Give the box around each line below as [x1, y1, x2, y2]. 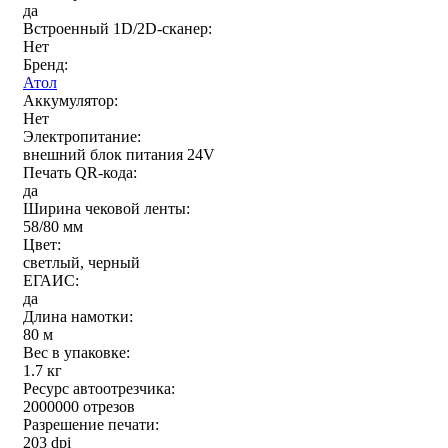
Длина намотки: [23, 308, 133, 326]
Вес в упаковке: [23, 344, 130, 362]
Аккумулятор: [23, 92, 118, 110]
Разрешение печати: [23, 416, 159, 434]
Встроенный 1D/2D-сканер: [23, 20, 212, 38]
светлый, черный [23, 254, 140, 272]
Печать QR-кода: [23, 164, 137, 182]
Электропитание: [23, 128, 141, 146]
